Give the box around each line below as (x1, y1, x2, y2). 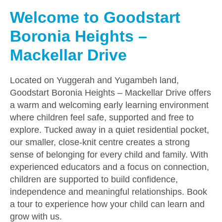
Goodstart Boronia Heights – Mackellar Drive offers (10, 87, 211, 98)
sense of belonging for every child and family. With (10, 149, 208, 160)
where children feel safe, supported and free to (10, 112, 194, 122)
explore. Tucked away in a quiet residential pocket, (10, 124, 209, 135)
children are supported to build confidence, (10, 174, 178, 184)
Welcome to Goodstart (10, 8, 180, 26)
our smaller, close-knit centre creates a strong (10, 137, 190, 147)
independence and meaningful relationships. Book (10, 186, 207, 197)
